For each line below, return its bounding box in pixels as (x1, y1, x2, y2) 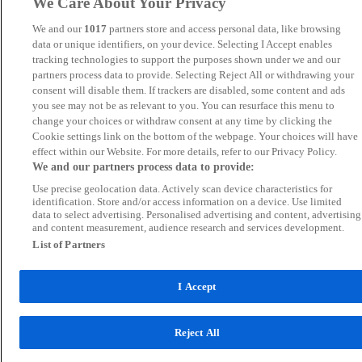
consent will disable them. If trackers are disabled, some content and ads (32, 84, 346, 96)
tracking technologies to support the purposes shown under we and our (32, 53, 341, 65)
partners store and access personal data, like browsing (107, 23, 342, 35)
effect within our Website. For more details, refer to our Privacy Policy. (32, 145, 338, 158)
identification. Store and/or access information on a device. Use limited (32, 196, 343, 208)
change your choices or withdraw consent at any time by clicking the (32, 115, 333, 127)
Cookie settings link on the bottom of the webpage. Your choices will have (32, 130, 359, 142)
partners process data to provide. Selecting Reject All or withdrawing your (32, 69, 355, 81)
